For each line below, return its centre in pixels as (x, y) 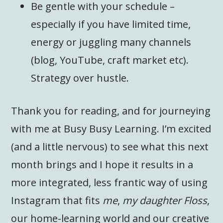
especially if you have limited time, (111, 24)
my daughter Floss (165, 200)
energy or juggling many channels (111, 42)
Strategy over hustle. (80, 78)
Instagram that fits (57, 200)
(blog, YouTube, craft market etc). (110, 60)
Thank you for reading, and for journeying (111, 111)
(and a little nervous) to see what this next (110, 146)
